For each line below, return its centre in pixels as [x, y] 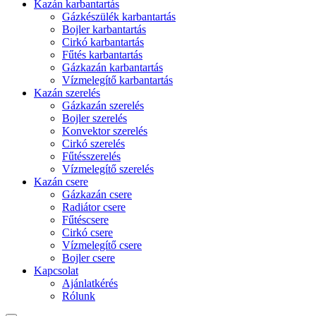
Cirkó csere [87, 232]
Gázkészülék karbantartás [119, 17]
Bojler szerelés [95, 118]
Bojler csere [89, 258]
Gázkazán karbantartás [113, 67]
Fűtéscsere [85, 220]
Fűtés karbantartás [102, 55]
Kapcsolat [56, 271]
